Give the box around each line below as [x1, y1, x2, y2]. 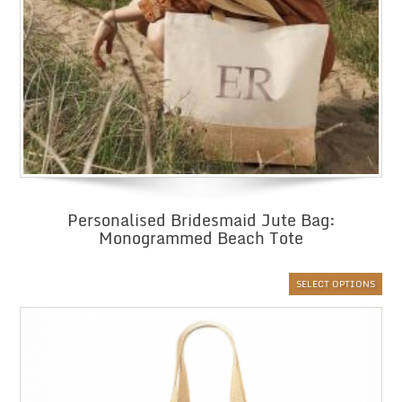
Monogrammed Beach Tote [99, 224, 303, 252]
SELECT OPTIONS [296, 275, 375, 291]
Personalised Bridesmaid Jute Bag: [66, 206, 336, 234]
